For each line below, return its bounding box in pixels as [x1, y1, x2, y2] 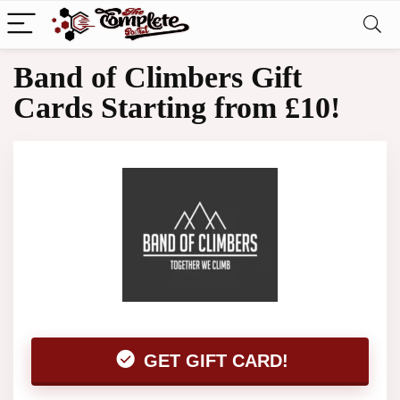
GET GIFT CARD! [138, 351, 288, 371]
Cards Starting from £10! [13, 91, 340, 124]
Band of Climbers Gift [13, 61, 302, 94]
